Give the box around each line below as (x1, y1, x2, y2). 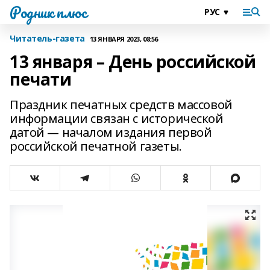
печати (10, 67, 72, 90)
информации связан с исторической (10, 110, 224, 127)
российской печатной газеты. (10, 138, 182, 154)
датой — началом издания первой (10, 124, 212, 140)
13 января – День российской (10, 50, 256, 73)
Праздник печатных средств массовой (10, 96, 233, 113)
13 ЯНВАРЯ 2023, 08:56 (89, 34, 158, 43)
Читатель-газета (10, 33, 85, 44)
